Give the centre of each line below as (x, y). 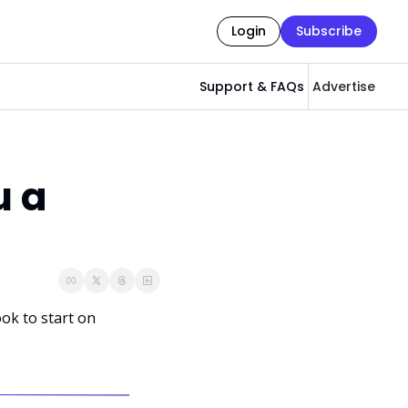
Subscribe (328, 31)
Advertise (344, 86)
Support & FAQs (252, 86)
